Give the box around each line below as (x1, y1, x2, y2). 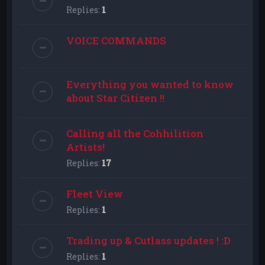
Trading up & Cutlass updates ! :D (66, 233, 231, 247)
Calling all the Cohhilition (66, 126, 204, 140)
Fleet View (66, 186, 124, 201)
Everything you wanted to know (66, 77, 234, 91)
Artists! (66, 140, 105, 154)
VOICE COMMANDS (66, 33, 167, 47)
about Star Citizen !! (66, 91, 165, 105)
